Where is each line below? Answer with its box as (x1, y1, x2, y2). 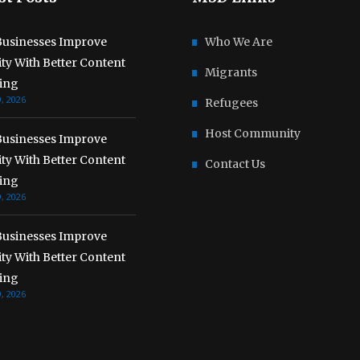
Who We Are (205, 35, 272, 50)
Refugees (205, 96, 258, 111)
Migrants (205, 65, 257, 80)
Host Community (205, 126, 301, 141)
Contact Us (205, 157, 265, 172)
